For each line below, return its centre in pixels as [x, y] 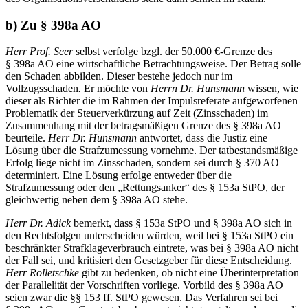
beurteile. [27, 138]
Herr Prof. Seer [41, 52]
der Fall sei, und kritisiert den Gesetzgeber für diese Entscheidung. [149, 261]
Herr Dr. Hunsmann [94, 138]
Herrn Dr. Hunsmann [199, 89]
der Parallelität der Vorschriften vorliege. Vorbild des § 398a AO [144, 285]
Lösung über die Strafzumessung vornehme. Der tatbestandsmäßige [152, 151]
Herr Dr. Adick [40, 223]
